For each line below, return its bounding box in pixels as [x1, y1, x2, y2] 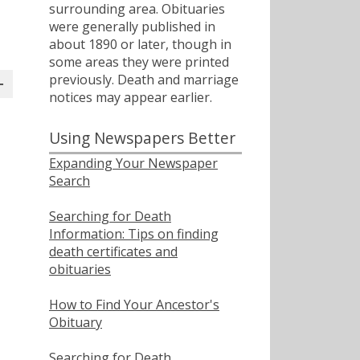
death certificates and [49, 242, 178, 260]
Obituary [49, 313, 102, 331]
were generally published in [49, 17, 215, 35]
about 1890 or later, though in [49, 35, 231, 53]
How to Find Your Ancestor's [49, 295, 219, 313]
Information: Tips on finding [49, 224, 219, 243]
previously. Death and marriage [49, 70, 239, 88]
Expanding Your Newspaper [49, 153, 218, 172]
